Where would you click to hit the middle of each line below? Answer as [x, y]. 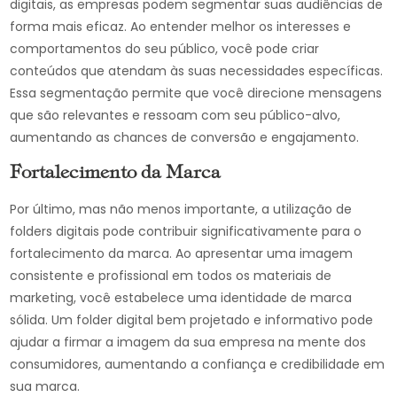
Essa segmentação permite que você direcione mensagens [196, 93]
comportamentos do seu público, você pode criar [165, 49]
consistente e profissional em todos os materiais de [171, 276]
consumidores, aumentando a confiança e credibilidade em [198, 364]
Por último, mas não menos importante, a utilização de [181, 209]
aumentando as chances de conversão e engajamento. [185, 137]
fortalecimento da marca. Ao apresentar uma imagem [182, 253]
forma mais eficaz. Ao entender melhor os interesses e [181, 27]
